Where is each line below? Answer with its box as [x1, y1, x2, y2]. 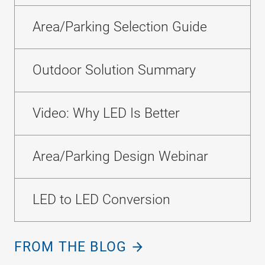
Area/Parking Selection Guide [33, 19, 207, 35]
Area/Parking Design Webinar [33, 148, 208, 164]
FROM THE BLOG [14, 239, 127, 255]
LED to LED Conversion [33, 192, 170, 208]
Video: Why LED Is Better [33, 105, 180, 121]
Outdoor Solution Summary [33, 62, 196, 78]
